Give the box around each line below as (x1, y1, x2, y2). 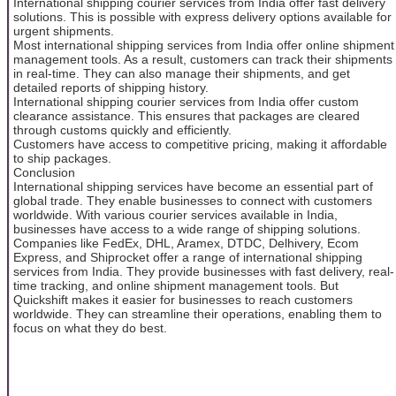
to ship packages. (13, 150, 111, 165)
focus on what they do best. (13, 320, 167, 335)
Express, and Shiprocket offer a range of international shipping (13, 249, 362, 264)
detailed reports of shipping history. (13, 80, 209, 95)
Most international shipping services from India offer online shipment (13, 37, 394, 52)
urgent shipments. (13, 23, 114, 38)
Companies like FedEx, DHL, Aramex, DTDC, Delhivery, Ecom (13, 235, 359, 250)
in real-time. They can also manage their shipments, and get (13, 65, 350, 80)
